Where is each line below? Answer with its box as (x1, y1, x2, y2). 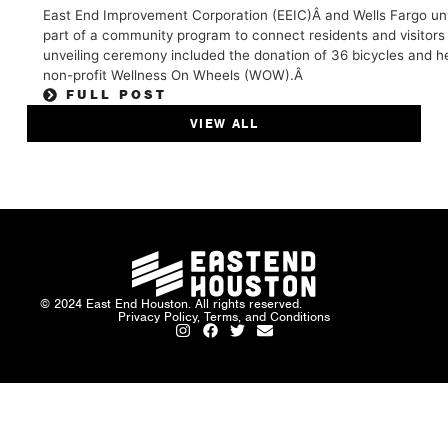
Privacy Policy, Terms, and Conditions (118, 307, 330, 325)
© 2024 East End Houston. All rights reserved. (40, 294, 303, 312)
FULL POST (65, 85, 167, 103)
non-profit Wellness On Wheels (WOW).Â (43, 66, 308, 83)
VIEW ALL (190, 114, 258, 132)
